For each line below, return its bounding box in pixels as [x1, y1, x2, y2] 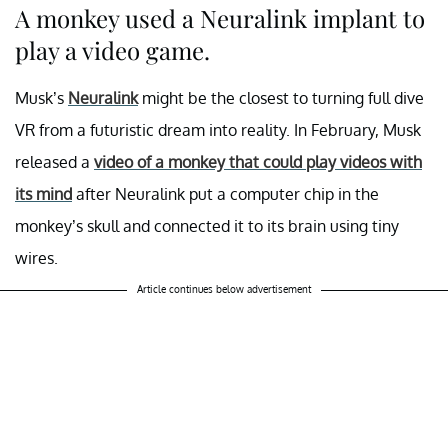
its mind [15, 184, 72, 205]
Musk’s [15, 88, 68, 109]
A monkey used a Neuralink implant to [15, 2, 425, 35]
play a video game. [15, 34, 210, 67]
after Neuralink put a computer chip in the [72, 184, 379, 205]
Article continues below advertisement [137, 283, 311, 296]
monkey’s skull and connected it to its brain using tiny [15, 216, 399, 237]
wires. [15, 248, 58, 269]
